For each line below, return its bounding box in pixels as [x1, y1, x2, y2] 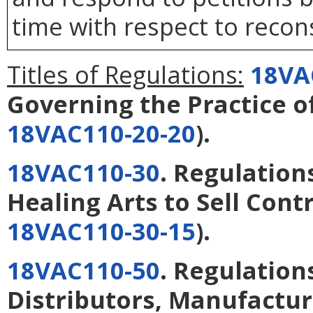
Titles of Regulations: [7, 57, 244, 91]
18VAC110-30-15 [7, 214, 196, 247]
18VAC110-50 [7, 253, 160, 286]
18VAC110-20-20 [7, 116, 196, 150]
